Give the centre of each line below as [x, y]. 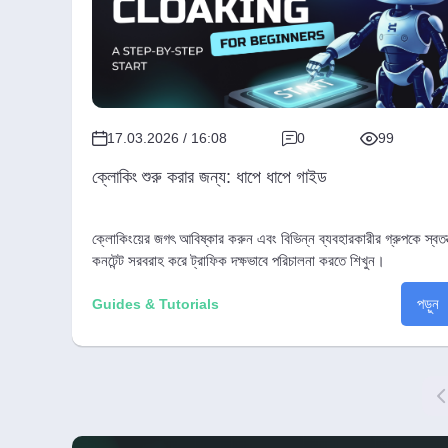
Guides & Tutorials [155, 303]
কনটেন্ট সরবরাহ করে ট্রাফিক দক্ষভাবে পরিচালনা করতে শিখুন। [238, 260]
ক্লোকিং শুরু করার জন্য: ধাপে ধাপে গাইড [209, 176]
